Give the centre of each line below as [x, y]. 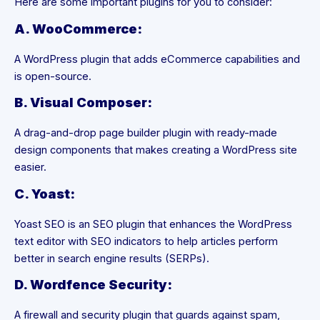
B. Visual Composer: [83, 102]
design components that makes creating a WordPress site [156, 150]
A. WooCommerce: [78, 28]
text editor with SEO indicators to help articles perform [146, 241]
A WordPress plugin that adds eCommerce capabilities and [157, 59]
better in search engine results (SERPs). [112, 258]
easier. [30, 167]
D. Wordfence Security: [93, 285]
